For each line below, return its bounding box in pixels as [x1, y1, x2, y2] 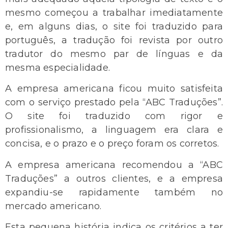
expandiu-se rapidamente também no [5, 186, 223, 198]
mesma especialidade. [5, 62, 110, 73]
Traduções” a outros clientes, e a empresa [5, 173, 223, 184]
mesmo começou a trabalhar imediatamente [5, 7, 223, 18]
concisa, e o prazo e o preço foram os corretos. [5, 138, 219, 150]
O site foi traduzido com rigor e [5, 110, 223, 122]
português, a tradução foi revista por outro [5, 34, 223, 46]
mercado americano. [5, 200, 102, 212]
